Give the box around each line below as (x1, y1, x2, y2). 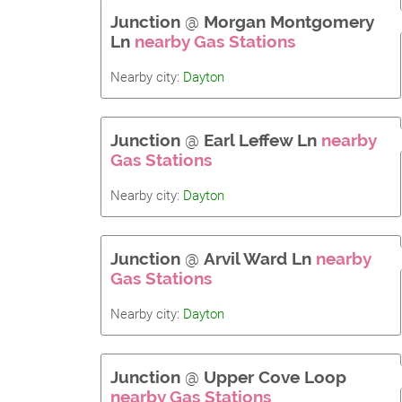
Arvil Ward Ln (204, 249, 311, 268)
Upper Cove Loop (204, 367, 346, 387)
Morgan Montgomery (204, 12, 373, 31)
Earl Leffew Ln (204, 130, 317, 150)
